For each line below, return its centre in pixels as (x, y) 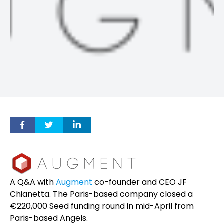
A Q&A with (33, 182)
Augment (74, 182)
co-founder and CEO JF (140, 182)
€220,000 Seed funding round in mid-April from (102, 206)
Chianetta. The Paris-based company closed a (101, 194)
